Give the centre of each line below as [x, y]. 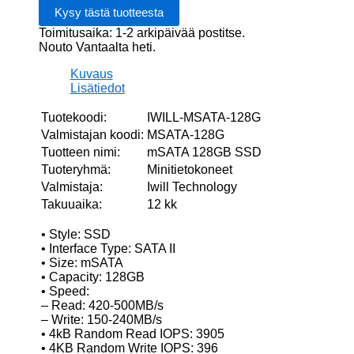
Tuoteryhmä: [75, 169]
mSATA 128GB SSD [204, 152]
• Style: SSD [75, 234]
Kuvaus [91, 73]
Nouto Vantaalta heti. [97, 47]
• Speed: [65, 291]
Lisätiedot [97, 88]
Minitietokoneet [189, 169]
